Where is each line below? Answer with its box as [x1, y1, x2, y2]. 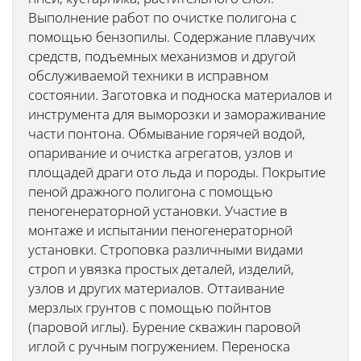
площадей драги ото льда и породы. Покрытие [28, 163, 326, 181]
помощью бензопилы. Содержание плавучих [28, 27, 315, 46]
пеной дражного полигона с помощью [28, 182, 273, 201]
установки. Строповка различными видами [28, 240, 303, 259]
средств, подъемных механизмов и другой [28, 47, 296, 65]
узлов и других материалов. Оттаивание [28, 279, 284, 297]
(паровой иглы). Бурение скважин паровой [28, 317, 301, 336]
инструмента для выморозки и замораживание [28, 105, 326, 123]
